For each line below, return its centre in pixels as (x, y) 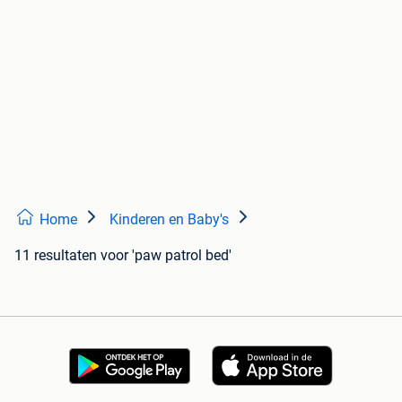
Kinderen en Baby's (169, 219)
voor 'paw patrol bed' (166, 255)
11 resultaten (56, 255)
